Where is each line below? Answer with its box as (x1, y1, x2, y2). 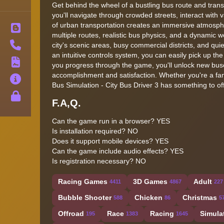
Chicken (134, 193, 162, 202)
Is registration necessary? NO (52, 156, 146, 165)
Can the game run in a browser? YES (52, 116, 170, 125)
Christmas (182, 193, 217, 202)
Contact (31, 40, 58, 49)
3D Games (133, 177, 167, 186)
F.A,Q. (52, 97, 81, 108)
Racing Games (58, 177, 107, 186)
